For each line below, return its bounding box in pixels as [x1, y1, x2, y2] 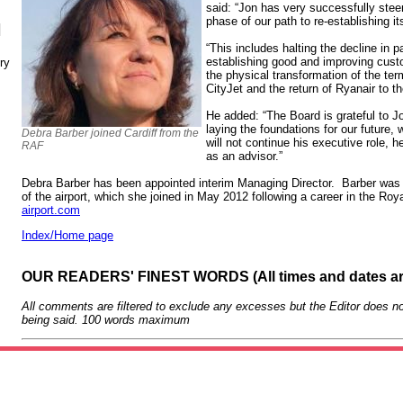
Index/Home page [22, 228, 113, 242]
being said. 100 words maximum [22, 313, 190, 327]
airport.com [22, 202, 80, 217]
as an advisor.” [206, 148, 282, 163]
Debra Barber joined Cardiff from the [22, 126, 199, 139]
